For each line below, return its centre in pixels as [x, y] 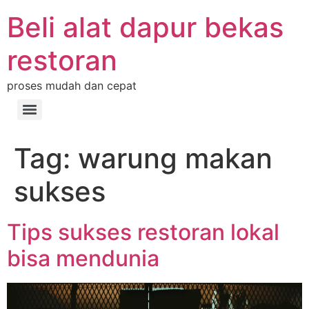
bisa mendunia [83, 258]
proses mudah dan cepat [72, 86]
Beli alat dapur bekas [145, 27]
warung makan [175, 158]
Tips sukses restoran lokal [143, 232]
